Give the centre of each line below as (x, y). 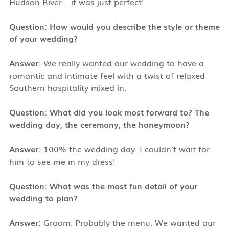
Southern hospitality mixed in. (67, 87)
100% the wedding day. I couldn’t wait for (126, 148)
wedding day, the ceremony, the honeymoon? (99, 124)
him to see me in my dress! (62, 161)
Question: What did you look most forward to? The (109, 112)
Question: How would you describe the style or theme (114, 26)
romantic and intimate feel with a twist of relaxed (107, 75)
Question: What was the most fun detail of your (103, 185)
